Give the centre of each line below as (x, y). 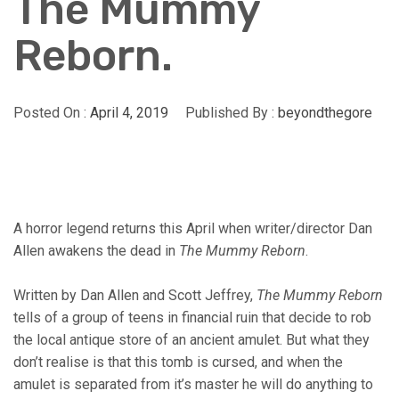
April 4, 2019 (129, 112)
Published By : (230, 112)
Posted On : (52, 112)
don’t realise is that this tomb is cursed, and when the (178, 362)
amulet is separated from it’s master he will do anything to (193, 384)
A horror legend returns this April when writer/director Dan (193, 228)
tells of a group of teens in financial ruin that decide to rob (192, 317)
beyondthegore (325, 112)
